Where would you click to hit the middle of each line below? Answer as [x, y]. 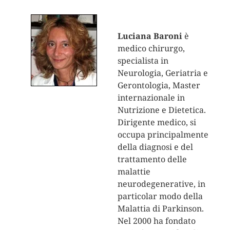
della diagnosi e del [155, 147]
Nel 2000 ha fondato [156, 221]
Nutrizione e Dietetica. [161, 110]
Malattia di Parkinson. [160, 208]
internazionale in [151, 97]
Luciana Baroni [150, 36]
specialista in [143, 60]
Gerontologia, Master [159, 85]
